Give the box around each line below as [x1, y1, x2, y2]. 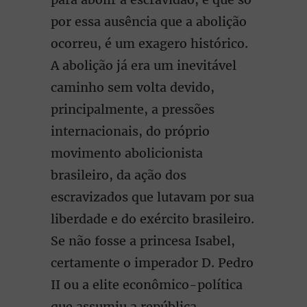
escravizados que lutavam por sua [51, 189, 254, 205]
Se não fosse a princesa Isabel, [51, 233, 235, 249]
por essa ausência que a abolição [51, 14, 247, 29]
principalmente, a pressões [51, 101, 214, 117]
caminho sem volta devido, [51, 79, 214, 95]
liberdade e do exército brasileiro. [51, 211, 254, 227]
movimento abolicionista [51, 145, 203, 161]
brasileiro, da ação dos [51, 167, 186, 183]
